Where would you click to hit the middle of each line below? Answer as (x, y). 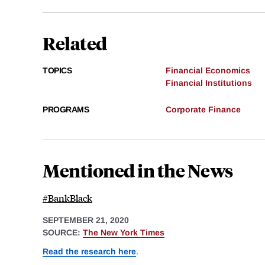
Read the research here (89, 251)
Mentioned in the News (138, 170)
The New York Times (124, 233)
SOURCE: (63, 233)
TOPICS (57, 71)
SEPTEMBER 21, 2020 (86, 220)
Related (75, 43)
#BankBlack (67, 198)
